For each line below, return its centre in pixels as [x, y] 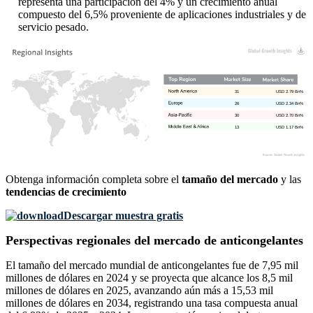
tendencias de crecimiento [66, 192]
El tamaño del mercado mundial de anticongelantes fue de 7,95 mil [152, 265]
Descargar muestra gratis [123, 216]
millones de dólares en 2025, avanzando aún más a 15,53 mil [139, 291]
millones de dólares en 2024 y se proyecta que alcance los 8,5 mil [149, 278]
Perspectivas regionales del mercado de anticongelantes [154, 241]
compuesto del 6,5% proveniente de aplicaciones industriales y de [162, 15]
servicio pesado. [53, 27]
